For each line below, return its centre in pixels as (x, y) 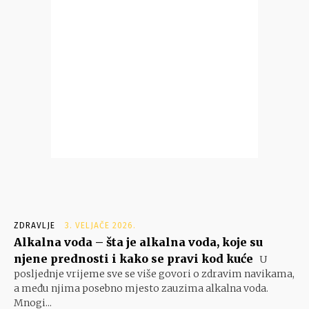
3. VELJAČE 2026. (100, 226)
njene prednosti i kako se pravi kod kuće (133, 259)
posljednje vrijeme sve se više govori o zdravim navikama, (154, 274)
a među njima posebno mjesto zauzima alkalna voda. (141, 289)
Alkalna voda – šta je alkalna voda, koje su (138, 242)
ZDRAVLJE (34, 226)
